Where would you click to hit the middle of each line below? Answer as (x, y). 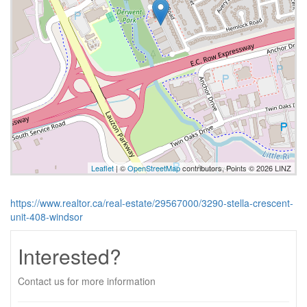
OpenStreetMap (154, 168)
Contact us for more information (87, 281)
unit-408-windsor (47, 217)
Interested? (70, 256)
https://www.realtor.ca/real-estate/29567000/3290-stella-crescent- (152, 203)
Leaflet (102, 168)
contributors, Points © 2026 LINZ (236, 168)
